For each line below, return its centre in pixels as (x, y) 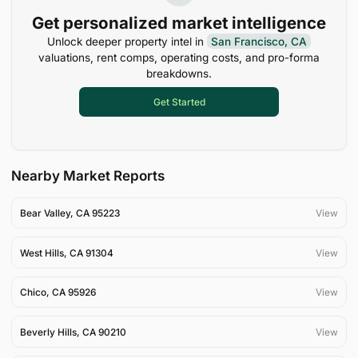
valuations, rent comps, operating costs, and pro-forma (179, 57)
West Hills (42, 253)
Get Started (179, 101)
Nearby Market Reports (88, 176)
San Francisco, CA (259, 41)
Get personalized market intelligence (179, 22)
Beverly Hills (48, 332)
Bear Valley (45, 213)
